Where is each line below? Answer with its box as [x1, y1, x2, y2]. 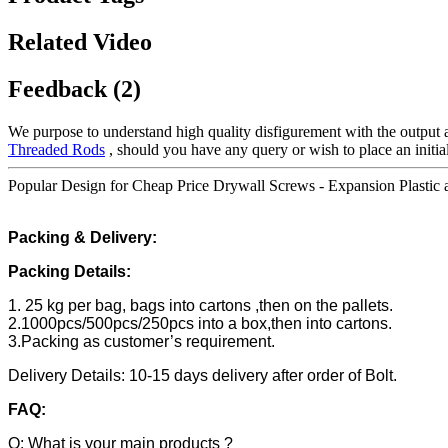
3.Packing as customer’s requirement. [8, 333, 275, 351]
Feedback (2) [8, 76, 141, 103]
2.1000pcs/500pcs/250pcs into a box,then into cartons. [8, 315, 392, 333]
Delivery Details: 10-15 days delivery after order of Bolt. [8, 367, 397, 385]
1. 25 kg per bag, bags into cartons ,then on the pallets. [8, 297, 393, 315]
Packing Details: [8, 263, 131, 281]
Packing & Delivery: [8, 229, 157, 247]
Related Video [8, 29, 152, 56]
